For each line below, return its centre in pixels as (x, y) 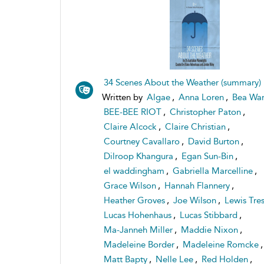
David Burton (214, 141)
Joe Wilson (195, 200)
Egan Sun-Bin (207, 156)
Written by (123, 97)
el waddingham (134, 171)
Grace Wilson (130, 185)
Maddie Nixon (209, 230)
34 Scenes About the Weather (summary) (182, 82)
